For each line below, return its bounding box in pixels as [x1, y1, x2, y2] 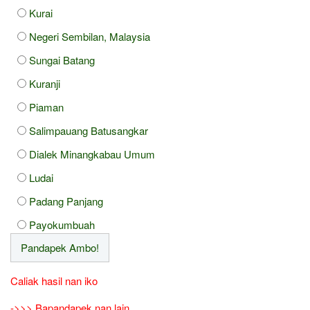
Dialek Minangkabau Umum [29, 147, 155, 162]
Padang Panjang [29, 194, 103, 209]
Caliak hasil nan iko [10, 273, 98, 289]
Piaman [29, 100, 64, 115]
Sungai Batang [29, 53, 95, 68]
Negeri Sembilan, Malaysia [29, 29, 150, 44]
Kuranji [29, 76, 60, 91]
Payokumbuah [29, 217, 95, 232]
